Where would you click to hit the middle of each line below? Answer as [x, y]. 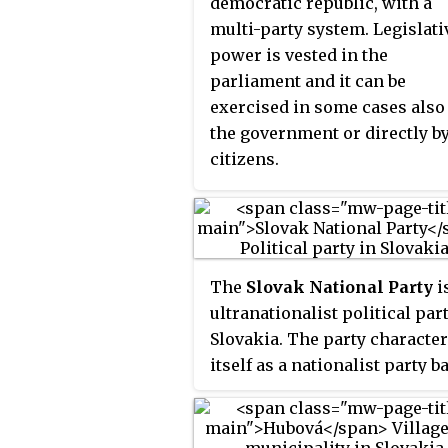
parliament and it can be [308, 80]
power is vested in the [299, 54]
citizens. [244, 158]
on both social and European [325, 390]
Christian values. [278, 416]
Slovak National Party [339, 286]
